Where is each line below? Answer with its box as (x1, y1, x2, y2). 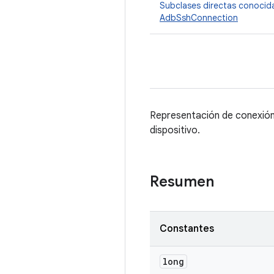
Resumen (150, 172, 214, 191)
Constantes (160, 223, 214, 235)
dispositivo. (150, 124, 200, 136)
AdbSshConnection (160, 12, 238, 23)
